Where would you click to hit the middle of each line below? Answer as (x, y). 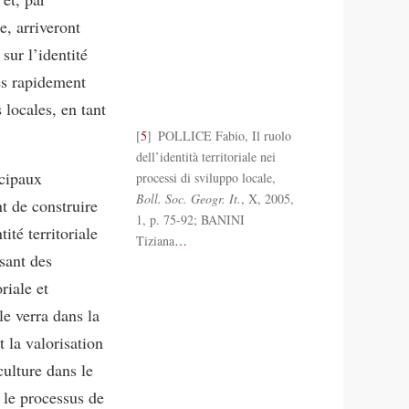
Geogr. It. (215, 198)
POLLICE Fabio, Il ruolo (223, 135)
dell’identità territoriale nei (205, 156)
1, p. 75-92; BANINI (190, 219)
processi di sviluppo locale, (205, 177)
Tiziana (155, 240)
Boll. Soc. (163, 198)
